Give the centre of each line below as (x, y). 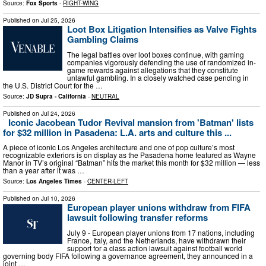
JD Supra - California (56, 96)
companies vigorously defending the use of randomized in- (161, 62)
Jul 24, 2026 (58, 113)
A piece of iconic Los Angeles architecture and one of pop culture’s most (119, 147)
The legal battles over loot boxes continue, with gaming (156, 54)
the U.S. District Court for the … (53, 85)
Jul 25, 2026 (58, 20)
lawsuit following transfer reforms (137, 218)
